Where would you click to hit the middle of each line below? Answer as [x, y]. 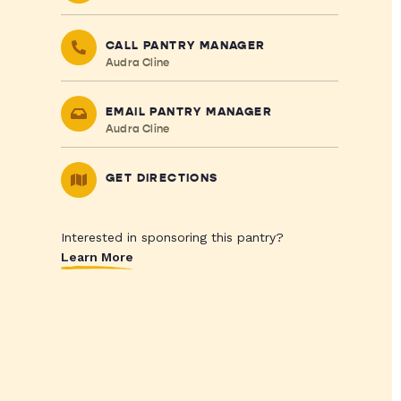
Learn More [97, 257]
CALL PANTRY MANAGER [185, 46]
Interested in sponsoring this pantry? [172, 237]
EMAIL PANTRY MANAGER [188, 112]
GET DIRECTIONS [162, 178]
